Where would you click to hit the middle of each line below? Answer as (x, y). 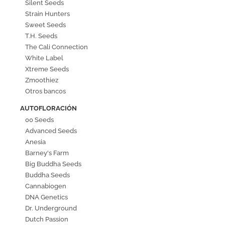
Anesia (35, 142)
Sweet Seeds (45, 25)
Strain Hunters (47, 14)
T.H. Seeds (41, 36)
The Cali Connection (57, 47)
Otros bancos (45, 91)
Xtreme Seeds (47, 69)
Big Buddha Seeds (53, 164)
